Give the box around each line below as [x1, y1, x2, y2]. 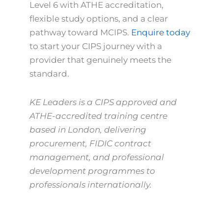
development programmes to [29, 165, 155, 176]
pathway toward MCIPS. [29, 27, 131, 37]
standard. [29, 68, 69, 79]
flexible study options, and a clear [29, 13, 168, 24]
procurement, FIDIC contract [29, 138, 151, 148]
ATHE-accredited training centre [29, 110, 167, 121]
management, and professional [29, 152, 164, 162]
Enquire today [131, 27, 190, 37]
